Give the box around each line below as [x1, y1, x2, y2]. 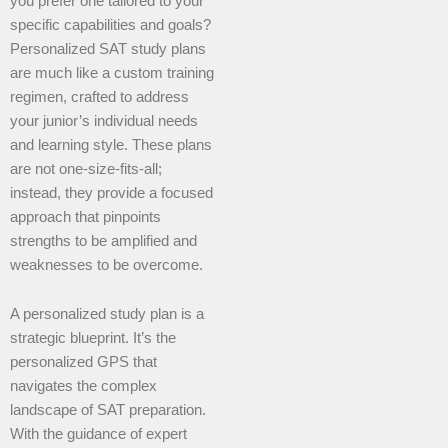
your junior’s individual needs [10, 112, 198, 129]
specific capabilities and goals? [10, 16, 211, 33]
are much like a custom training [10, 64, 214, 81]
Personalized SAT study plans [10, 40, 206, 57]
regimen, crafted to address [10, 88, 189, 105]
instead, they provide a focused [10, 184, 213, 201]
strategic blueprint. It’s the [10, 330, 176, 347]
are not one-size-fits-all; [10, 160, 162, 177]
